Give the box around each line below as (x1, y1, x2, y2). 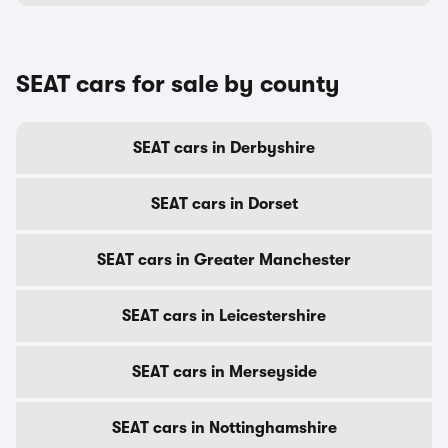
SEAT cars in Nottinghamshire (111, 419, 337, 437)
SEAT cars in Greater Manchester (97, 251, 351, 269)
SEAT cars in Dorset (150, 195, 298, 213)
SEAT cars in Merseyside (131, 363, 317, 381)
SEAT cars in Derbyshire (133, 139, 315, 157)
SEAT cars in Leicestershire (122, 307, 326, 325)
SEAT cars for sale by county (16, 70, 340, 98)
